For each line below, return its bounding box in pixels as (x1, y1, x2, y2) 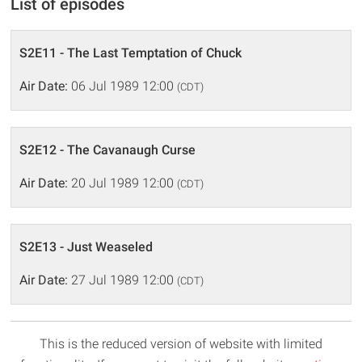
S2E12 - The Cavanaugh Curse (19, 142, 196, 158)
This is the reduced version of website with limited (40, 336, 322, 351)
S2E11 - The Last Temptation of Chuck (19, 45, 242, 61)
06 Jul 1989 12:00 (68, 78, 178, 94)
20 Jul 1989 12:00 (68, 175, 178, 191)
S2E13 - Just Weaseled (19, 239, 154, 255)
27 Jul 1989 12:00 (68, 272, 178, 288)
